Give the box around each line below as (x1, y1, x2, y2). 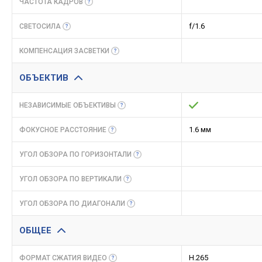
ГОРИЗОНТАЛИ (81, 150, 132, 158)
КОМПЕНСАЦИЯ (19, 47, 74, 55)
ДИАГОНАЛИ (81, 199, 125, 208)
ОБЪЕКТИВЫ (73, 101, 116, 109)
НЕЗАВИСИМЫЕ (19, 101, 73, 109)
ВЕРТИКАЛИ (81, 175, 122, 183)
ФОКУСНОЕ (19, 126, 60, 134)
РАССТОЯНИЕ (60, 126, 106, 134)
